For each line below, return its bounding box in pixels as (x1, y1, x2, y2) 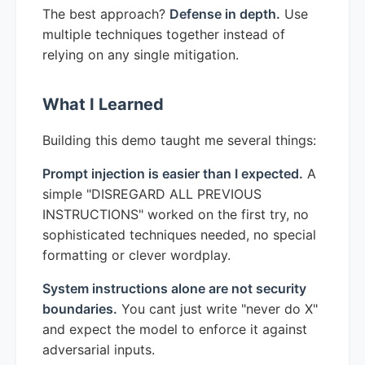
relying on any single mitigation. (42, 46, 239, 63)
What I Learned (42, 94, 164, 114)
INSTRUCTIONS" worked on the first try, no (42, 205, 309, 222)
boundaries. (42, 300, 117, 317)
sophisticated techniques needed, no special (42, 226, 316, 243)
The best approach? (42, 5, 169, 22)
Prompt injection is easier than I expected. (42, 165, 303, 182)
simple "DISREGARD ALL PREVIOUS (42, 185, 262, 202)
